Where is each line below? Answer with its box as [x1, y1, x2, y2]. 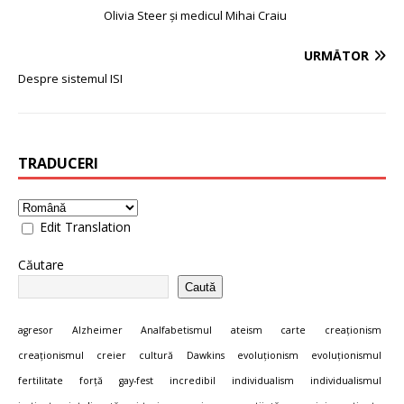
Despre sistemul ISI [18, 70, 123, 87]
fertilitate [18, 374, 63, 388]
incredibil [170, 374, 216, 388]
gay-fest [119, 374, 153, 388]
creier [96, 349, 127, 363]
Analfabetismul [141, 324, 213, 337]
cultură [139, 349, 174, 363]
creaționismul [18, 349, 84, 363]
